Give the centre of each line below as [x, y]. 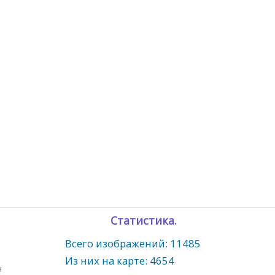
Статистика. [143, 221]
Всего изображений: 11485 [133, 244]
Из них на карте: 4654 [120, 261]
